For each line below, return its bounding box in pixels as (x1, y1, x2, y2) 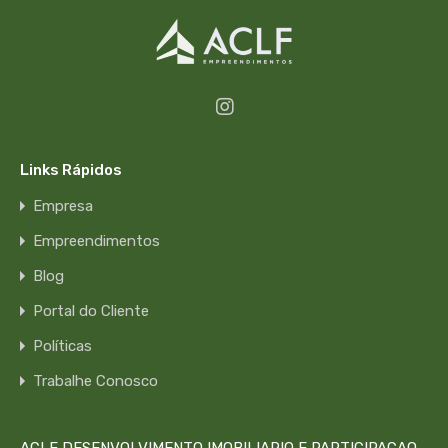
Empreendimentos (33, 231, 160, 250)
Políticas (33, 336, 92, 355)
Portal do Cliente (33, 301, 149, 320)
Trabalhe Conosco (33, 371, 158, 390)
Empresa (33, 196, 93, 215)
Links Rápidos (20, 160, 122, 179)
